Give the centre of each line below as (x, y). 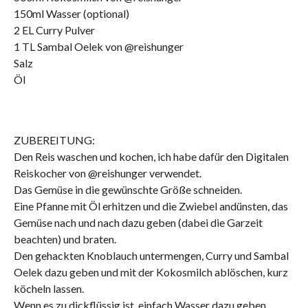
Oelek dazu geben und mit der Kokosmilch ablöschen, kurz (151, 272)
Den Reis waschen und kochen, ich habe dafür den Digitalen (151, 157)
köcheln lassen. (48, 289)
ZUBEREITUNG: (54, 140)
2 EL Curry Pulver (54, 30)
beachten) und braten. (65, 239)
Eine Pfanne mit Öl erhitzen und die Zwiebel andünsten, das (151, 206)
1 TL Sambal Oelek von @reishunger (98, 47)
